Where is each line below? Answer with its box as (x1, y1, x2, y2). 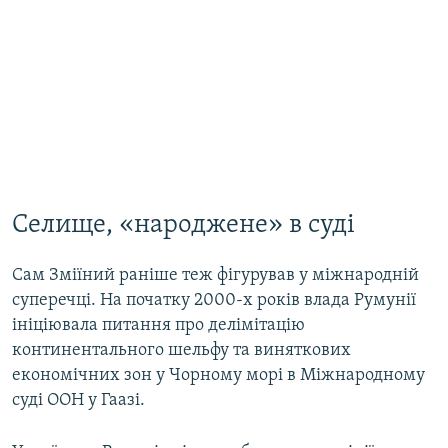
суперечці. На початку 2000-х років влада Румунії (12, 291, 416, 311)
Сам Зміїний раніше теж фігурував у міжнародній (12, 266, 419, 286)
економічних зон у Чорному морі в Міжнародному (12, 366, 425, 386)
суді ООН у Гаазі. (12, 391, 145, 411)
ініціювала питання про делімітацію (12, 316, 305, 336)
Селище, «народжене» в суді (12, 211, 355, 239)
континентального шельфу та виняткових (12, 341, 351, 361)
